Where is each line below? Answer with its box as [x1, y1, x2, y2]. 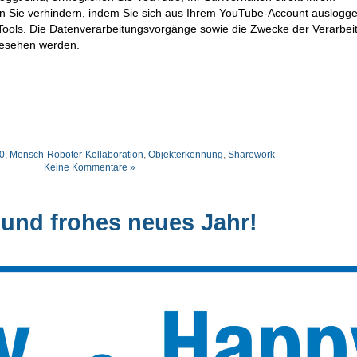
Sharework [227, 149, 275, 161]
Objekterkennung [147, 149, 223, 161]
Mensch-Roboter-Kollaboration [9, 149, 143, 161]
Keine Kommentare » [43, 162, 135, 174]
